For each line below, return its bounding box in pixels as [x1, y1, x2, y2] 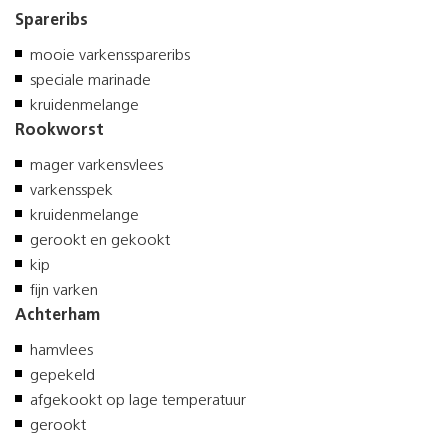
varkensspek [30, 182, 113, 199]
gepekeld [30, 367, 95, 384]
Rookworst [15, 122, 104, 139]
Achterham [15, 307, 100, 324]
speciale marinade [30, 72, 151, 89]
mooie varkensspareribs [30, 47, 190, 64]
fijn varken [30, 282, 98, 299]
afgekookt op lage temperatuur [30, 392, 246, 409]
